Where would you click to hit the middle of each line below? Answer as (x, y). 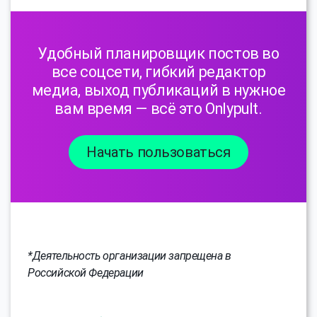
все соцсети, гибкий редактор (158, 71)
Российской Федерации (86, 272)
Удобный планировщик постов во (158, 53)
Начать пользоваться (158, 152)
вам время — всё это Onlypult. (158, 108)
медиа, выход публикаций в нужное (158, 90)
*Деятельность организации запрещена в (129, 255)
